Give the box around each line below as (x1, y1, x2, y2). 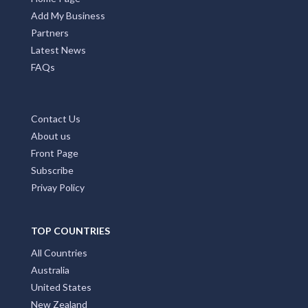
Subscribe (31, 164, 74, 176)
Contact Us (31, 112, 80, 124)
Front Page (31, 146, 78, 159)
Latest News (31, 43, 86, 56)
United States (31, 280, 91, 293)
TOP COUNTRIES (31, 224, 110, 236)
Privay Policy (31, 181, 85, 193)
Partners (31, 26, 69, 38)
